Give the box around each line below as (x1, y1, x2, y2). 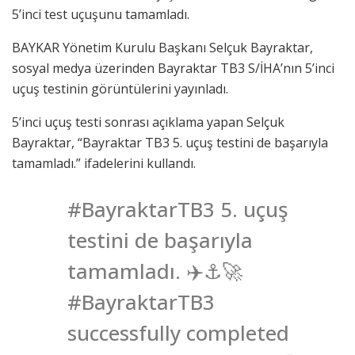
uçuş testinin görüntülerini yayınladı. (12, 79, 228, 97)
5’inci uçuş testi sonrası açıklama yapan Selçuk (12, 113, 284, 131)
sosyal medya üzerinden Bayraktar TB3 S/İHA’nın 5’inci (12, 59, 334, 77)
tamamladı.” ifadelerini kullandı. (12, 154, 196, 172)
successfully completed (67, 318, 289, 347)
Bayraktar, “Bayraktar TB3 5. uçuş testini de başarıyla (12, 133, 328, 151)
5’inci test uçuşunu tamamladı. (12, 5, 189, 23)
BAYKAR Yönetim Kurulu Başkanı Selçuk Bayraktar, (12, 38, 313, 56)
